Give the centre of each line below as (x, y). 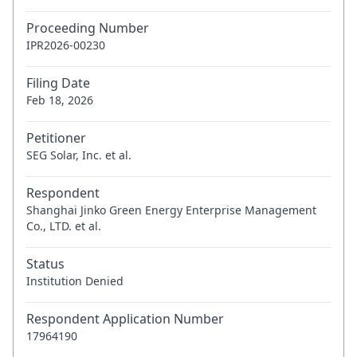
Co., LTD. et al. (64, 226)
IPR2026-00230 (66, 45)
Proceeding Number (88, 28)
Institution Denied (75, 281)
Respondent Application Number (125, 319)
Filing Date (58, 83)
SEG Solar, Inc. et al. (79, 155)
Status (45, 264)
